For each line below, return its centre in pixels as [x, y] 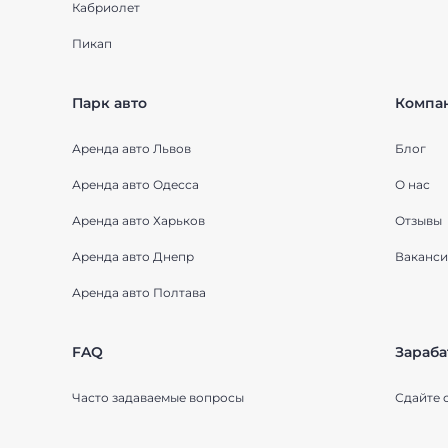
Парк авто [109, 103]
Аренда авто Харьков [138, 220]
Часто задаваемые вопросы [158, 397]
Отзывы [418, 220]
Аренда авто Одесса [135, 184]
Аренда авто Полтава [139, 292]
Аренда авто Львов [131, 148]
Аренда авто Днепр [133, 256]
